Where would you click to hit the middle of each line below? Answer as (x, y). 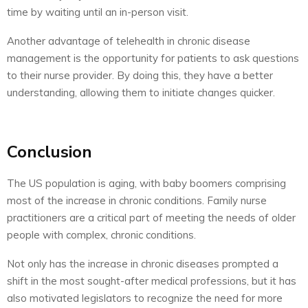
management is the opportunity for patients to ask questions (153, 58)
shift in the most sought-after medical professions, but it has (152, 280)
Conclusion (49, 152)
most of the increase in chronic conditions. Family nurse (137, 200)
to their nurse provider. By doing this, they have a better (140, 75)
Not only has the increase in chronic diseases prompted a (143, 263)
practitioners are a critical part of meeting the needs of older (151, 217)
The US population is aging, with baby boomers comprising (146, 183)
